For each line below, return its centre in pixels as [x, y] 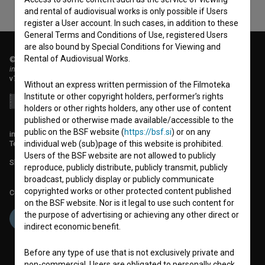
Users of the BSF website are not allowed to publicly [120, 156]
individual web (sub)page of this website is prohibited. [124, 144]
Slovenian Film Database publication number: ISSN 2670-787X [113, 162]
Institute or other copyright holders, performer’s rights [124, 96]
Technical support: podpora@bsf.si [68, 143]
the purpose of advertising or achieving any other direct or [132, 215]
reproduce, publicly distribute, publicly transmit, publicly [126, 167]
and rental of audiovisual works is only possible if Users [126, 11]
